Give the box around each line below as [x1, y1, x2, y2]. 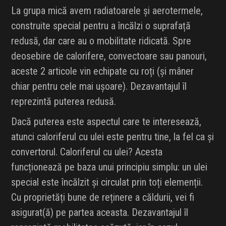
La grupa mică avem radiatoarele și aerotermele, [11, 5, 203, 17]
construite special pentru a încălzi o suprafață [11, 20, 191, 32]
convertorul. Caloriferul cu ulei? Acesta [11, 146, 163, 158]
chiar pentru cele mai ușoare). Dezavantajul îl [11, 80, 187, 93]
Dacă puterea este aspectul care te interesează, [11, 116, 202, 128]
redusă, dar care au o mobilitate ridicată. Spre [11, 35, 192, 47]
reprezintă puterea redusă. [11, 95, 117, 108]
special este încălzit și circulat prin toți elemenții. [11, 176, 203, 189]
